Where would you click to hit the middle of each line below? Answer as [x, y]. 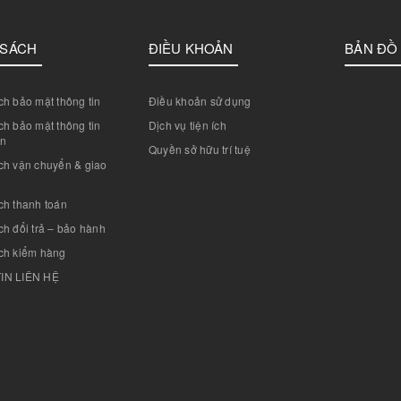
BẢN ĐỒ [371, 48]
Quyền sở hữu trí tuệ [199, 149]
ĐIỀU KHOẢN [191, 48]
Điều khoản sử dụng [200, 101]
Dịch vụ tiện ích [187, 125]
